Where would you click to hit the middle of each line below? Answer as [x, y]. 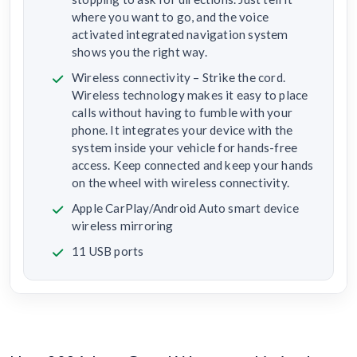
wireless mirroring [123, 225]
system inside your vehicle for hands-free [185, 147]
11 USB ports [108, 251]
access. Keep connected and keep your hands [193, 165]
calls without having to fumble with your [182, 112]
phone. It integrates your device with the [182, 129]
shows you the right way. [139, 51]
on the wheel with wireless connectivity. [180, 182]
